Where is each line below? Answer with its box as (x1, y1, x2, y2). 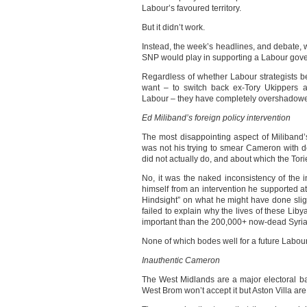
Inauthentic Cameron (142, 256, 220, 265)
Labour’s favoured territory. (142, 3, 241, 13)
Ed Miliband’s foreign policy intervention (142, 113, 291, 123)
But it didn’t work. (142, 23, 205, 32)
